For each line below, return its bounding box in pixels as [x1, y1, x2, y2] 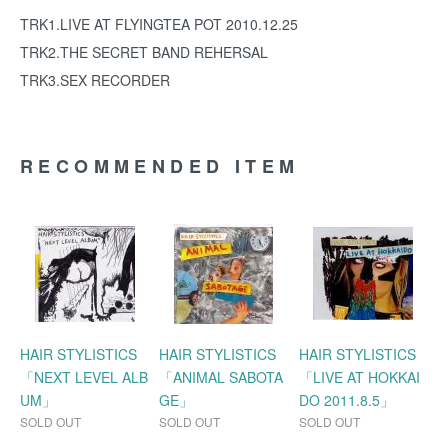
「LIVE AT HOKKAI [298, 367, 420, 388]
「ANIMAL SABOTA [159, 367, 284, 388]
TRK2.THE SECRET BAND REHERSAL [20, 42, 268, 62]
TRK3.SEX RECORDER [20, 70, 170, 90]
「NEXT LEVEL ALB [20, 367, 148, 388]
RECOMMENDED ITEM [20, 153, 300, 179]
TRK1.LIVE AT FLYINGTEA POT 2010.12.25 [20, 14, 298, 34]
